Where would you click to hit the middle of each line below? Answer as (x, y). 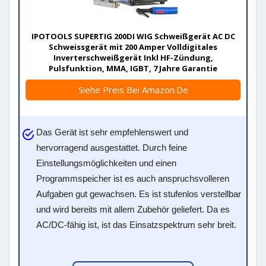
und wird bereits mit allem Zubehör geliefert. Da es (133, 209)
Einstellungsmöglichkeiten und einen (107, 163)
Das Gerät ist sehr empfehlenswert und (113, 132)
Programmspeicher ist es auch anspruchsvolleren (133, 178)
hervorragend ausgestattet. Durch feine (112, 148)
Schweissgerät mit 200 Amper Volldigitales (133, 47)
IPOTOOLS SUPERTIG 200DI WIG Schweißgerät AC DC (133, 36)
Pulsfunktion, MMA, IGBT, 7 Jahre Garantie (133, 68)
